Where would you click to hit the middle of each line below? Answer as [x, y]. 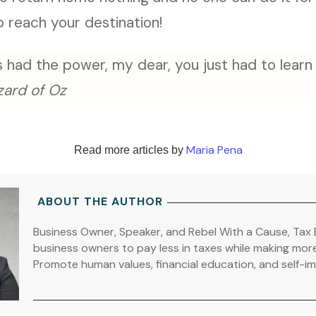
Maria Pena [214, 150]
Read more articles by [130, 150]
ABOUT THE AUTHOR [101, 201]
